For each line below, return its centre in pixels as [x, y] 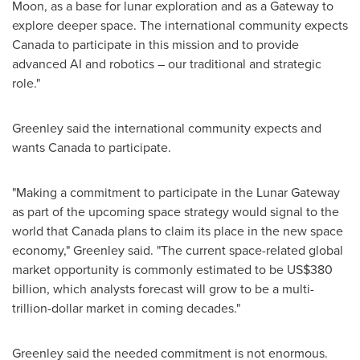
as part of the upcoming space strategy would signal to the [176, 212]
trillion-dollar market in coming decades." [126, 308]
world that [42, 231]
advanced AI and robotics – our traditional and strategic [167, 64]
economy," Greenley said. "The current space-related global [178, 250]
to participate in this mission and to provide [177, 45]
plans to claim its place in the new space [229, 231]
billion [29, 289]
